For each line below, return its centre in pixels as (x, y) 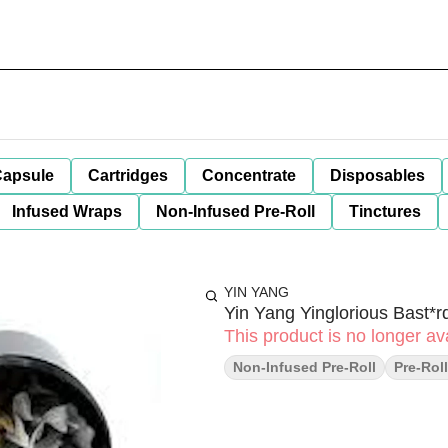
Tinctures (385, 211)
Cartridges (128, 175)
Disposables (377, 175)
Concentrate (249, 175)
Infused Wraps (67, 211)
